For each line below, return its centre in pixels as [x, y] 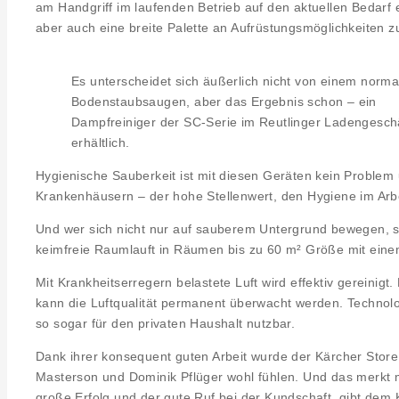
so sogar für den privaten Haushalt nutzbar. [166, 323]
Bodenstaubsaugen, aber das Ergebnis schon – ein [224, 101]
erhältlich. [101, 142]
